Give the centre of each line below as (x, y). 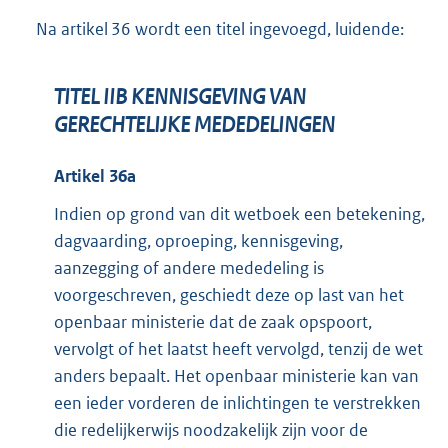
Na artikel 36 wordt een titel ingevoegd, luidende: (220, 28)
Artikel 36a (95, 176)
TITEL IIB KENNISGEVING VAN (180, 97)
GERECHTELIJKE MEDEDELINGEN (194, 125)
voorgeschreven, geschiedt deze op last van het (229, 294)
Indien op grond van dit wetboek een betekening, (239, 213)
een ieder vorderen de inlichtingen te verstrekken (237, 402)
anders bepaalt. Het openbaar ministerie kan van (236, 375)
